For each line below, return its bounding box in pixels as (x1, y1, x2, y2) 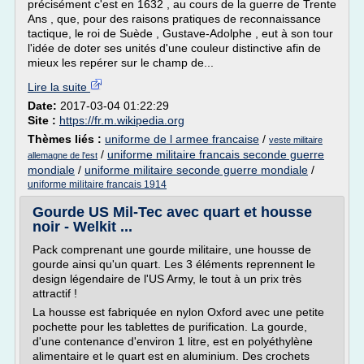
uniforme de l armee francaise (105, 132, 259, 145)
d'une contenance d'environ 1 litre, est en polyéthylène (32, 335, 313, 348)
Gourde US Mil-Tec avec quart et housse (32, 204, 312, 220)
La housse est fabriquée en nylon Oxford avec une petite (32, 305, 324, 318)
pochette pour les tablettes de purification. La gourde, (32, 320, 307, 333)
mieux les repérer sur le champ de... (28, 56, 214, 69)
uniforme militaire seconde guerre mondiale (84, 163, 308, 176)
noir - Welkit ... (32, 219, 132, 235)
